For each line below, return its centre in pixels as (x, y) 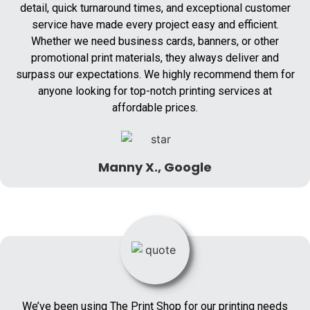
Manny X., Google (155, 167)
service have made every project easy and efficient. (155, 24)
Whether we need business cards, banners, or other (155, 41)
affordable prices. (155, 107)
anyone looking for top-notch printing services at (155, 91)
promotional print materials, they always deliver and (155, 57)
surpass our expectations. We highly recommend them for (155, 74)
